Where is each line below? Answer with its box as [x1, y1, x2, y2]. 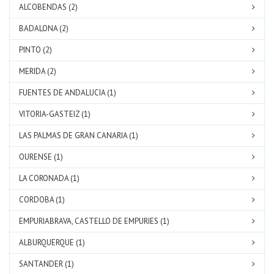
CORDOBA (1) [19, 194, 65, 205]
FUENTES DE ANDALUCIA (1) [19, 87, 116, 98]
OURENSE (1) [19, 152, 63, 162]
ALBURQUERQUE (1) [19, 237, 85, 248]
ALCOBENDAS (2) [19, 2, 78, 12]
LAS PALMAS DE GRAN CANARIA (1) [19, 130, 138, 141]
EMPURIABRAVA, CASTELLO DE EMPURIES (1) [19, 216, 169, 226]
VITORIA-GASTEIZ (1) [19, 109, 91, 119]
